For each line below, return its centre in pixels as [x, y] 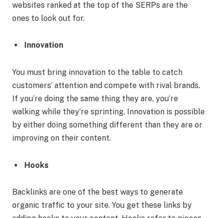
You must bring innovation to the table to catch [97, 73]
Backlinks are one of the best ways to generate [98, 192]
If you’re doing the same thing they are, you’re [95, 99]
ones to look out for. [48, 18]
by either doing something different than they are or [107, 125]
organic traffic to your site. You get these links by [102, 205]
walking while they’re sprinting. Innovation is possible [109, 112]
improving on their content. [62, 138]
